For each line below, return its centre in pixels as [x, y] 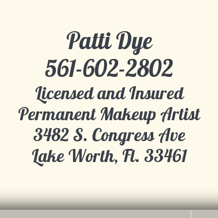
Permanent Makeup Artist [109, 114]
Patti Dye [109, 40]
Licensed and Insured [109, 93]
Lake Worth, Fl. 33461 [109, 155]
